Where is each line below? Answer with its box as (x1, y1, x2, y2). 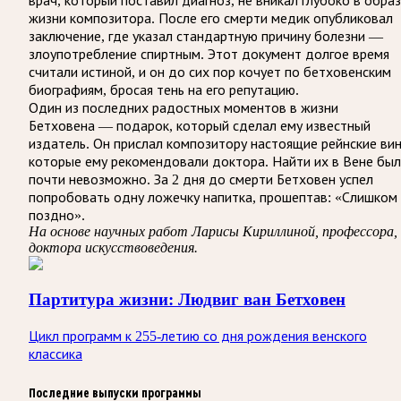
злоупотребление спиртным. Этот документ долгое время (29, 46, 389, 62)
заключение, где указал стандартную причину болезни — (29, 28, 383, 44)
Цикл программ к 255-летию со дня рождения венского (29, 328, 367, 345)
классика (29, 346, 82, 363)
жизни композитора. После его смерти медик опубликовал (29, 10, 393, 26)
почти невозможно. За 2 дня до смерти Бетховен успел (29, 171, 373, 187)
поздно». (29, 207, 85, 223)
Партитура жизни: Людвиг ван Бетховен (29, 290, 346, 310)
